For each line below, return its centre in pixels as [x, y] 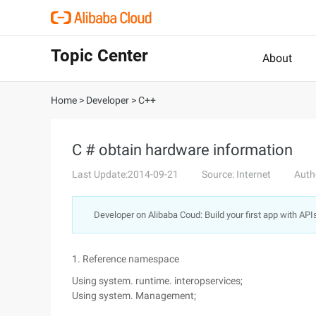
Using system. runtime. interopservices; [157, 281]
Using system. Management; [134, 296]
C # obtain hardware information [182, 150]
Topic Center [99, 56]
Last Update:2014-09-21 [125, 174]
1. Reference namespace [126, 259]
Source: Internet [236, 174]
